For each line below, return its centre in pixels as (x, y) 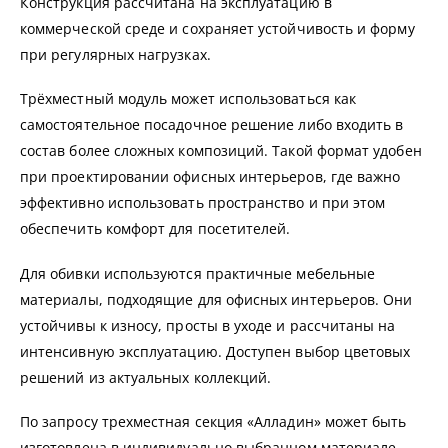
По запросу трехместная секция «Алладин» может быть (213, 422)
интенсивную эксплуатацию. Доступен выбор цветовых (215, 351)
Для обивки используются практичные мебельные (198, 273)
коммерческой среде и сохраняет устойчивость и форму (217, 28)
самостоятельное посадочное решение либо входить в (212, 125)
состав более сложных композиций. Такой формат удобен (221, 151)
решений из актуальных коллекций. (146, 377)
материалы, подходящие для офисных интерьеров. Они (216, 299)
